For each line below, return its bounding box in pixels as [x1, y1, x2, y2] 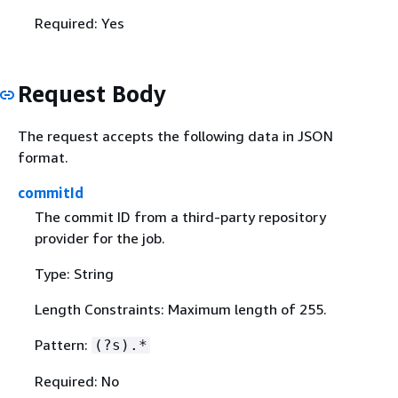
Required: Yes [34, 14, 124, 33]
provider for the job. [34, 228, 165, 247]
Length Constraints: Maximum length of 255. [34, 299, 327, 318]
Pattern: [34, 335, 92, 354]
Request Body [18, 80, 166, 108]
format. [18, 147, 68, 166]
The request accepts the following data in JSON [18, 126, 333, 145]
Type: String [34, 264, 114, 283]
